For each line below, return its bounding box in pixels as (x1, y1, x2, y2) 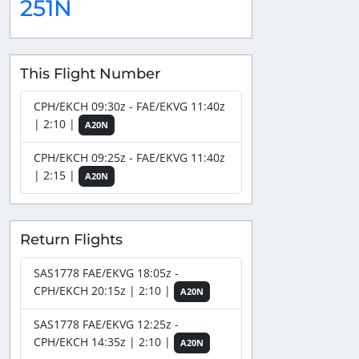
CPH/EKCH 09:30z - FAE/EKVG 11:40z (34, 99, 225, 115)
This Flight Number (20, 64, 160, 82)
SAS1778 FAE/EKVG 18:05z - (34, 264, 179, 280)
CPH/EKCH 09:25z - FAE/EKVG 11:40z (34, 150, 225, 166)
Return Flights (20, 231, 123, 248)
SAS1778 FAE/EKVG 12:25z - (34, 316, 179, 332)
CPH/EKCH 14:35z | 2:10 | (34, 333, 174, 349)
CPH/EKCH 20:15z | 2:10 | (34, 282, 174, 298)
